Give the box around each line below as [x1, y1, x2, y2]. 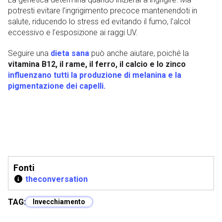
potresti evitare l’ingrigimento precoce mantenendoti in [8, 6, 197, 16]
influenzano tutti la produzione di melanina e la [8, 70, 181, 80]
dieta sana [51, 49, 89, 58]
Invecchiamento [33, 198, 85, 206]
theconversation [25, 174, 88, 184]
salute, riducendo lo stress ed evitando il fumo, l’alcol [8, 17, 190, 27]
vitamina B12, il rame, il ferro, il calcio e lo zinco [8, 59, 186, 69]
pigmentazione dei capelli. [8, 81, 106, 91]
